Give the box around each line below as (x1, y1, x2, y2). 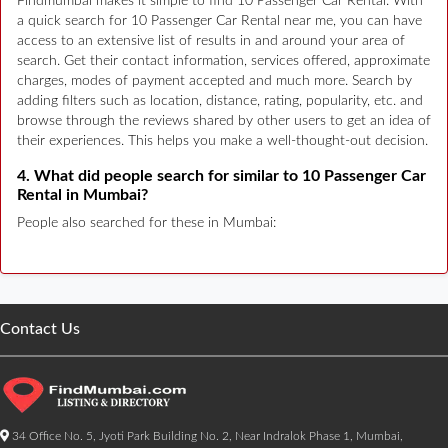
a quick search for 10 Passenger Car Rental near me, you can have (17, 13, 422, 28)
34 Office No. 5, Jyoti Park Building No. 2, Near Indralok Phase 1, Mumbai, (9, 429, 403, 442)
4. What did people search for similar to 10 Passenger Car (17, 167, 426, 184)
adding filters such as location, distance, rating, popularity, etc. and (17, 93, 423, 108)
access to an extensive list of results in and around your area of (17, 33, 405, 48)
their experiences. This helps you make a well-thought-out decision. (17, 133, 428, 148)
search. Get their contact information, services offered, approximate (17, 53, 430, 68)
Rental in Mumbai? (17, 186, 148, 203)
